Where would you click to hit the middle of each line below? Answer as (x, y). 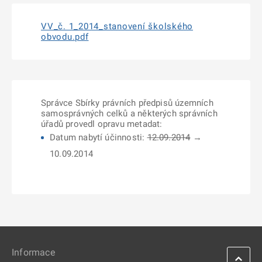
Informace (33, 252)
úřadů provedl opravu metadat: (102, 124)
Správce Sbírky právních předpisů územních (127, 103)
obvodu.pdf (65, 37)
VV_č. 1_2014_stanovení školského (117, 26)
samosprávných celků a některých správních (129, 113)
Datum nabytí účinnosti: (99, 137)
